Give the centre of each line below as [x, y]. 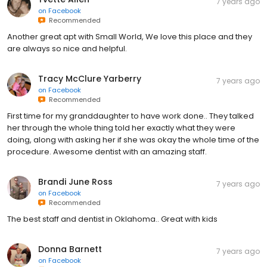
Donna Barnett [70, 249]
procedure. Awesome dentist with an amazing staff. [107, 152]
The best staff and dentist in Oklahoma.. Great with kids [112, 219]
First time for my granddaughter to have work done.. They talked [131, 116]
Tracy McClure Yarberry [90, 79]
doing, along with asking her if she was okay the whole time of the [133, 140]
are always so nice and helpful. [67, 49]
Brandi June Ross [75, 182]
